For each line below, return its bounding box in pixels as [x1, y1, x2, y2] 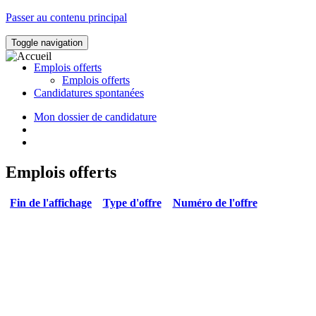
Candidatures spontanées [34, 87, 144, 99]
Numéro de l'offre [172, 196, 257, 209]
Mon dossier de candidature [34, 111, 157, 123]
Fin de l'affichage [10, 196, 92, 209]
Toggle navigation [11, 37, 83, 48]
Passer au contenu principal [6, 11, 127, 23]
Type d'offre [102, 196, 162, 209]
